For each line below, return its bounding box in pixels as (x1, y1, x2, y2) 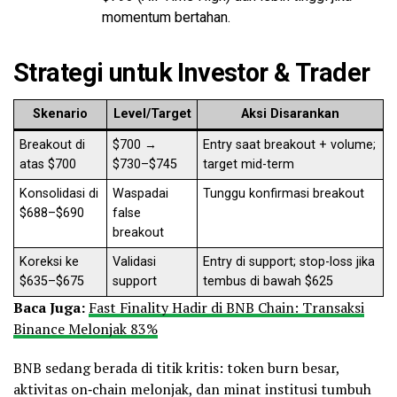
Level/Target (113, 106, 191, 122)
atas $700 (19, 157, 77, 173)
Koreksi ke (19, 254, 80, 270)
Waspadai (113, 186, 169, 202)
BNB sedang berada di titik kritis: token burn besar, (13, 358, 339, 378)
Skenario (33, 106, 88, 122)
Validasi (113, 254, 157, 270)
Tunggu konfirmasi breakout (203, 186, 365, 202)
